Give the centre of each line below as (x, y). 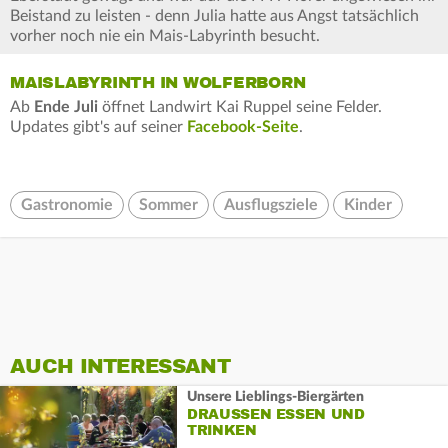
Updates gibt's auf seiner (98, 127)
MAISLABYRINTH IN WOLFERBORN (158, 83)
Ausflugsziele (271, 205)
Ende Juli (66, 107)
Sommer (168, 205)
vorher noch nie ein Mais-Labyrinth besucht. (165, 36)
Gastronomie (67, 205)
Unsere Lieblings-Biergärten (275, 396)
